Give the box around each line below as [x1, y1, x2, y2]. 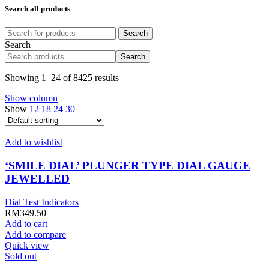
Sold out [5, 250, 37, 261]
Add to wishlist [5, 137, 62, 148]
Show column [5, 93, 58, 104]
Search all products [5, 4, 70, 13]
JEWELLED [5, 172, 70, 185]
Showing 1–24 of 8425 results [5, 73, 119, 83]
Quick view [5, 240, 49, 250]
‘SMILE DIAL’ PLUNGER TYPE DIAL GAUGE [5, 159, 250, 172]
